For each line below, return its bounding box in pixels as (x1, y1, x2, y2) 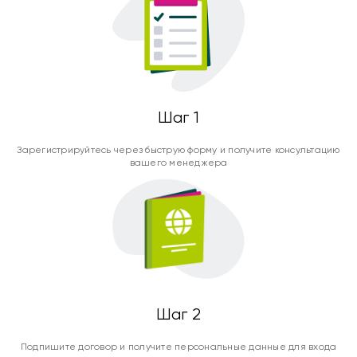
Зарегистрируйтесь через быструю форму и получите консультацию (17, 144, 340, 155)
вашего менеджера (129, 157, 228, 168)
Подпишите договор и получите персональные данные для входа (20, 341, 337, 352)
